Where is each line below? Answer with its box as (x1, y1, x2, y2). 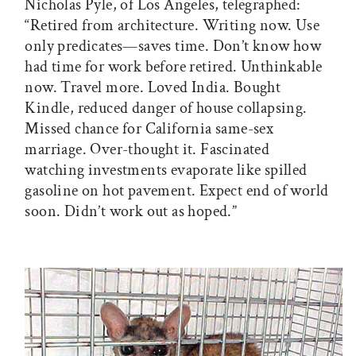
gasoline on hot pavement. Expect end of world (25, 180, 329, 202)
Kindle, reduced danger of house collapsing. (25, 98, 308, 119)
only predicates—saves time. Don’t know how (25, 36, 322, 57)
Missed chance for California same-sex (25, 118, 274, 140)
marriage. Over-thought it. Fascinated (25, 139, 270, 161)
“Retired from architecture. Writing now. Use (25, 15, 319, 37)
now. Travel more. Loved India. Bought (25, 77, 281, 99)
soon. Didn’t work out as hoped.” (25, 201, 238, 222)
